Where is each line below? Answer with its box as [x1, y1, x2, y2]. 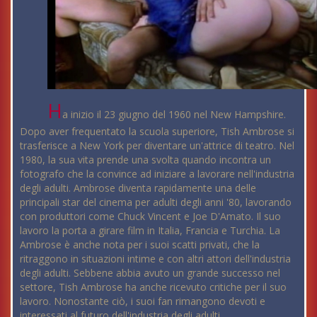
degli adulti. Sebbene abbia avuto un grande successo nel [20, 266, 280, 280]
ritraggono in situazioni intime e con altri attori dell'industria [20, 252, 291, 266]
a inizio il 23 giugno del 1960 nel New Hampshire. [62, 108, 287, 122]
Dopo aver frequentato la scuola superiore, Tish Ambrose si [20, 125, 294, 139]
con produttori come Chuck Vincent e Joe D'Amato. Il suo [20, 209, 281, 224]
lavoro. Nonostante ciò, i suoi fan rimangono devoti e [20, 294, 265, 309]
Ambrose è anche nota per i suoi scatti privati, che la [20, 238, 260, 252]
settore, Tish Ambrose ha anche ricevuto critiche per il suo [20, 280, 287, 294]
